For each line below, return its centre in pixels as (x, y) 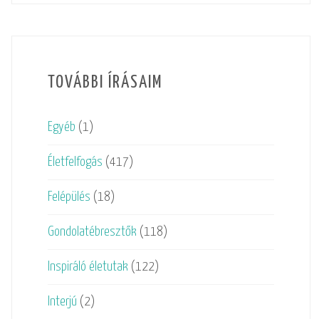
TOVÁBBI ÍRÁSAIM (105, 82)
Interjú (62, 301)
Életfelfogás (75, 162)
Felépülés (69, 197)
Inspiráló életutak (88, 266)
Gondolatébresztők (92, 231)
